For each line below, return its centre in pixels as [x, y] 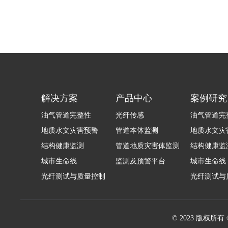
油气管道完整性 [66, 115]
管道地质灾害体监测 [148, 146]
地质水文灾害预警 [69, 131]
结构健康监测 [62, 146]
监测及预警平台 [141, 161]
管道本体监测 [137, 131]
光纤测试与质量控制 [73, 176]
